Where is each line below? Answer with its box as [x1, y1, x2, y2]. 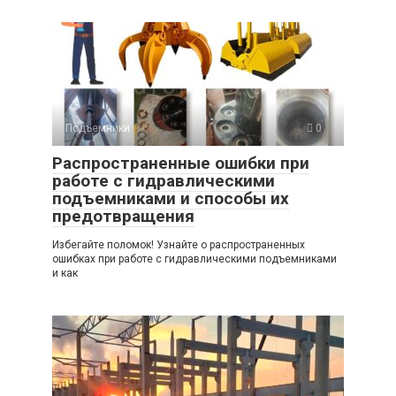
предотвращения [52, 205, 194, 226]
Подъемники [65, 121, 130, 134]
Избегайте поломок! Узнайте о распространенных [52, 238, 305, 251]
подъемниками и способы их [52, 187, 289, 209]
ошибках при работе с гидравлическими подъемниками [52, 252, 337, 265]
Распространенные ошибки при [52, 152, 309, 173]
